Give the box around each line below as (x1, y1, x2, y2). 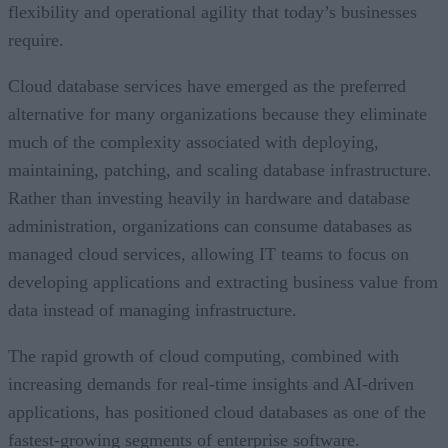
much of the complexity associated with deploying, (8, 131, 379, 152)
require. (8, 29, 64, 50)
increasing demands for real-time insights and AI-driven (8, 373, 414, 394)
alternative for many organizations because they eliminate (8, 103, 427, 124)
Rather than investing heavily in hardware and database (8, 187, 410, 208)
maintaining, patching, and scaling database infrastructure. (8, 159, 432, 180)
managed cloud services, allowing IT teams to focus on (8, 243, 409, 264)
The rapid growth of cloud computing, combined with (8, 345, 399, 366)
